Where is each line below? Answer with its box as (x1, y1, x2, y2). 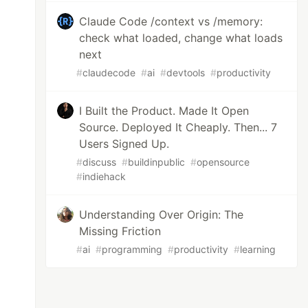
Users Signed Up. (79, 137, 170, 151)
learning (240, 243, 276, 255)
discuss (82, 156, 117, 168)
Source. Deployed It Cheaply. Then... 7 (79, 120, 278, 134)
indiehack (82, 170, 126, 182)
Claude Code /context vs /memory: (79, 14, 263, 28)
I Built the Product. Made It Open (79, 104, 250, 118)
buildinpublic (128, 156, 186, 168)
